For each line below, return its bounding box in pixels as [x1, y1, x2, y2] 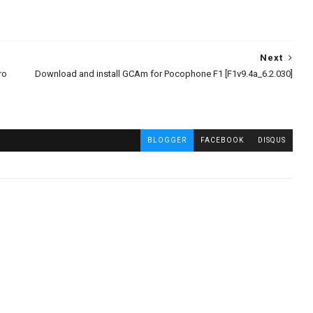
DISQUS [257, 136, 286, 144]
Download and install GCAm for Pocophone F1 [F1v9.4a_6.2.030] [34, 68, 293, 79]
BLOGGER [147, 136, 187, 144]
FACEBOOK [200, 136, 244, 144]
